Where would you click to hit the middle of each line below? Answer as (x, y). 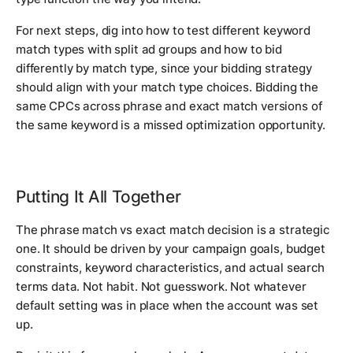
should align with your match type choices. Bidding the (167, 87)
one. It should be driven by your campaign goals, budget (171, 249)
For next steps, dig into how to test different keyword (163, 31)
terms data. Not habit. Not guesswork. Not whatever (161, 287)
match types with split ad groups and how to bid (149, 50)
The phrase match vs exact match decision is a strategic (173, 230)
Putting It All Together (98, 197)
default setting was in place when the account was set (167, 306)
